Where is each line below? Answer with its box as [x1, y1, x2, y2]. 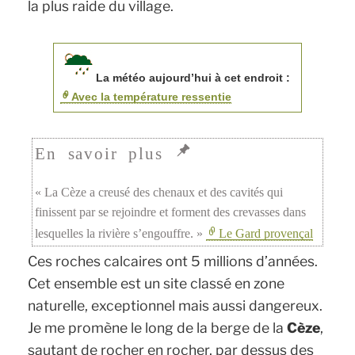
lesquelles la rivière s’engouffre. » [35, 226, 207, 240]
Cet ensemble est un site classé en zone [28, 274, 285, 292]
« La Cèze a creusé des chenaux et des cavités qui [35, 185, 284, 199]
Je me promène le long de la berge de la [28, 319, 288, 336]
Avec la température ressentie [71, 90, 232, 103]
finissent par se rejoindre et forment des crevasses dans [35, 204, 307, 219]
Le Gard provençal [219, 226, 314, 240]
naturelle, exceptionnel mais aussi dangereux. [28, 296, 323, 314]
